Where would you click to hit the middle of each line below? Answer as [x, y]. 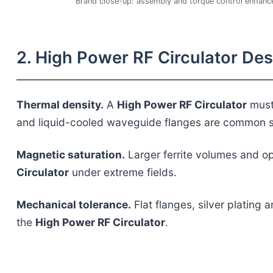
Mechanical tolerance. [73, 205]
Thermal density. [60, 105]
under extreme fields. [122, 172]
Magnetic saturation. [70, 155]
